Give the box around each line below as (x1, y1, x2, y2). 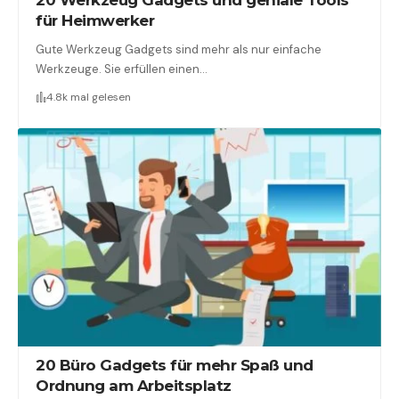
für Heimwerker (36, 11, 155, 29)
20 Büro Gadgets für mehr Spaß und (36, 355, 313, 374)
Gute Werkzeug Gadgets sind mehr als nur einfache (36, 41, 322, 57)
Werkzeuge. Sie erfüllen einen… (36, 61, 208, 77)
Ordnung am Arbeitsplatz (36, 376, 232, 395)
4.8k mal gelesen (46, 89, 132, 104)
